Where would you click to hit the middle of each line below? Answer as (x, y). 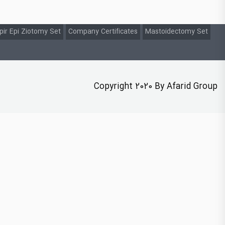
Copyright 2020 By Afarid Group (156, 86)
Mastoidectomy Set (176, 32)
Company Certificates (103, 32)
